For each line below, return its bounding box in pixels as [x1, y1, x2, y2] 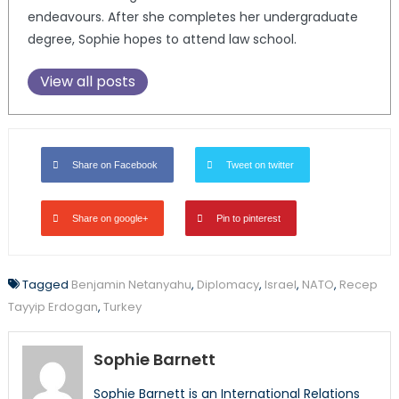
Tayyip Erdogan [7, 297, 98, 315]
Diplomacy [196, 275, 259, 293]
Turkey [102, 297, 142, 315]
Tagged [21, 275, 71, 293]
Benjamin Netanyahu [70, 275, 191, 293]
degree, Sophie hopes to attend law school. [27, 29, 297, 48]
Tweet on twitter [225, 159, 294, 170]
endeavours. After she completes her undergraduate [27, 7, 358, 26]
